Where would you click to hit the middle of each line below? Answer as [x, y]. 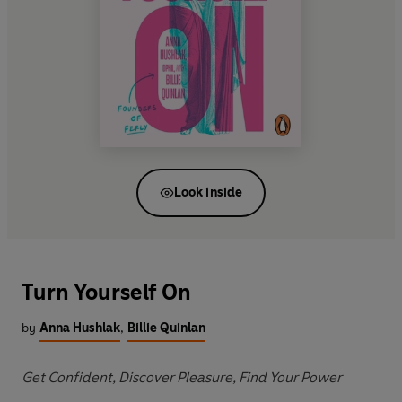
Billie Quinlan [166, 328]
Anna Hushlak [80, 328]
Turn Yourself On [106, 293]
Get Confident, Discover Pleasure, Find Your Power [182, 378]
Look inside [208, 192]
